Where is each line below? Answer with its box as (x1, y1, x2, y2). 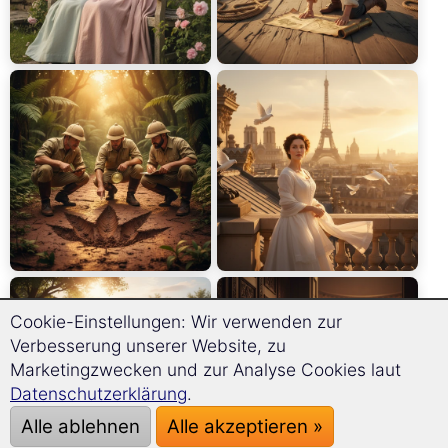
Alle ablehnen (21, 415, 140, 438)
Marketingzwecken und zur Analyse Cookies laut (10, 359, 401, 380)
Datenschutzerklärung (10, 383, 187, 404)
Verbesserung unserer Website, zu (10, 335, 286, 356)
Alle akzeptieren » (167, 415, 323, 438)
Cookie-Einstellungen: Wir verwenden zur (10, 311, 342, 332)
